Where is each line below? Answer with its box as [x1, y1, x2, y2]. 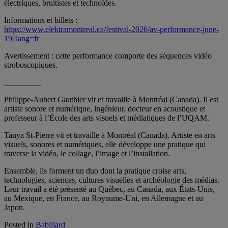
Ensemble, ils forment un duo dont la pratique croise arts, [4, 166, 186, 175]
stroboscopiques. [4, 60, 58, 69]
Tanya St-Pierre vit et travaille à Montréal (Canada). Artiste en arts [4, 130, 215, 139]
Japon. [4, 203, 25, 212]
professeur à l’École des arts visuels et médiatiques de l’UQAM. [4, 113, 209, 122]
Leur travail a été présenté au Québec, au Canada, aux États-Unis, [4, 184, 215, 193]
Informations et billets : [4, 15, 77, 24]
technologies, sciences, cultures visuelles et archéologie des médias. [4, 175, 219, 184]
